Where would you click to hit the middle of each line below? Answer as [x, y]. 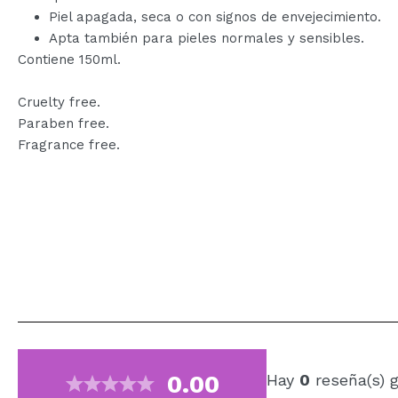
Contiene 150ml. [69, 60]
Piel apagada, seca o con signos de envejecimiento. [215, 17]
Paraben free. [64, 123]
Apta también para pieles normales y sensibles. [207, 38]
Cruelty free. [59, 102]
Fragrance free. [69, 145]
